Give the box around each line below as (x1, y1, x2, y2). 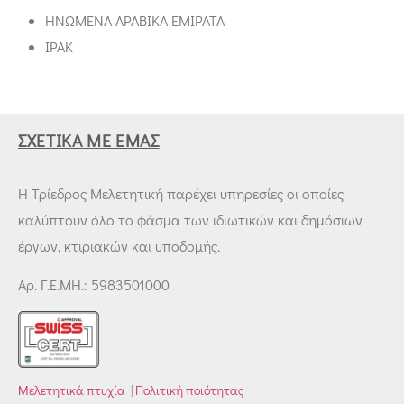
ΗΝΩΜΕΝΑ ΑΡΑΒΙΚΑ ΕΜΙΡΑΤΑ (45, 11, 225, 30)
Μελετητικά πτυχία (18, 381, 125, 399)
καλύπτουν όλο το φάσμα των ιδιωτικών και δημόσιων (18, 210, 363, 229)
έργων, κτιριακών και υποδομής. (18, 236, 220, 255)
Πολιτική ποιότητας (135, 381, 244, 399)
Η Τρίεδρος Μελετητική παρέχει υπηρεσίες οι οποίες (18, 184, 344, 203)
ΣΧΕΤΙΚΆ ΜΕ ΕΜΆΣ (18, 129, 160, 151)
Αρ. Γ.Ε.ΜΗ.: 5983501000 (18, 275, 170, 295)
